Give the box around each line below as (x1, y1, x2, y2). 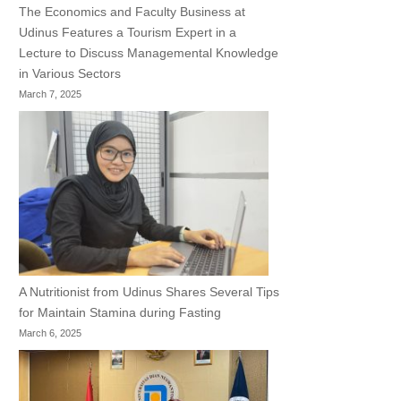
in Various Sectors (19, 65, 122, 81)
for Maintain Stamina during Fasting (19, 305, 222, 320)
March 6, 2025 (19, 328, 82, 339)
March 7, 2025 (19, 88, 82, 99)
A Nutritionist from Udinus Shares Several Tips (19, 285, 280, 300)
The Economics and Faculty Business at (19, 4, 246, 19)
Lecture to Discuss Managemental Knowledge (19, 45, 279, 60)
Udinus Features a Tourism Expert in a (19, 24, 237, 39)
